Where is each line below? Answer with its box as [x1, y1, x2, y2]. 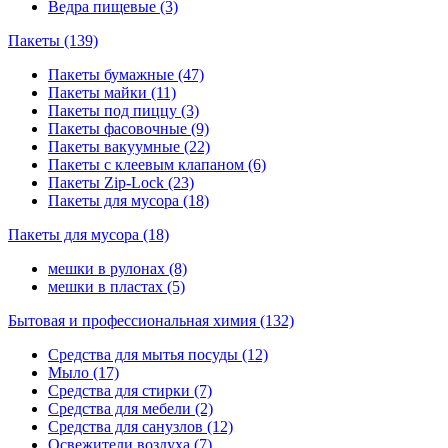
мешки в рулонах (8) [48, 259, 187, 277]
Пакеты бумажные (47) [48, 65, 204, 83]
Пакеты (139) [8, 31, 98, 49]
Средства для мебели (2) [48, 399, 213, 417]
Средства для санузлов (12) [48, 417, 233, 435]
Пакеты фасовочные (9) [48, 119, 209, 137]
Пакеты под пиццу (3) [48, 101, 199, 119]
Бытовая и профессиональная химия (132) [8, 311, 294, 329]
